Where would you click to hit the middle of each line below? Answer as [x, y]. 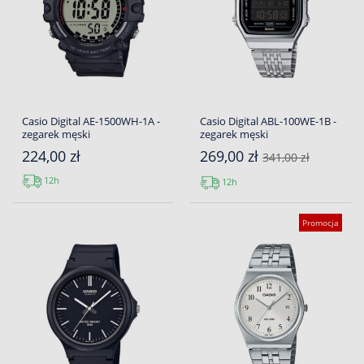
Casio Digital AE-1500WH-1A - [91, 121]
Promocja [321, 223]
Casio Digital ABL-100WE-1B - [268, 121]
